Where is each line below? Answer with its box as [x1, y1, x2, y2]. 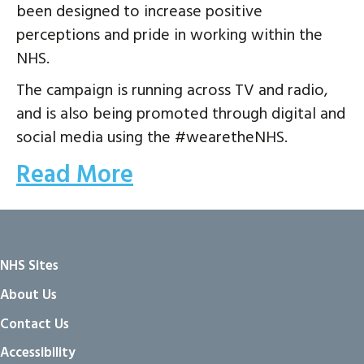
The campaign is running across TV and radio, [16, 77, 328, 104]
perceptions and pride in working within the [16, 22, 323, 49]
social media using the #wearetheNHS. [16, 124, 288, 151]
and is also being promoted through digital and [16, 101, 345, 128]
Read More [16, 155, 133, 195]
